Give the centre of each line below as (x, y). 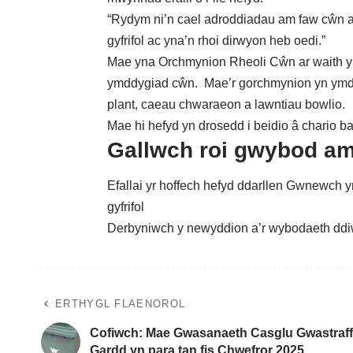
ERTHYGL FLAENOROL (121, 304)
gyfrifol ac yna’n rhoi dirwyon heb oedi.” (216, 40)
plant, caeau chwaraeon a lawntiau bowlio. (226, 104)
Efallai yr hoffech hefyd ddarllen (197, 186)
